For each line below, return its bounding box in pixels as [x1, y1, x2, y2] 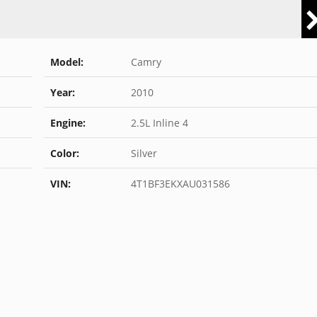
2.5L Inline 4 [127, 116, 188, 130]
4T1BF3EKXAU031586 [127, 177, 230, 191]
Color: [50, 146, 79, 161]
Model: [50, 55, 83, 69]
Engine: [50, 116, 86, 130]
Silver [127, 146, 157, 161]
